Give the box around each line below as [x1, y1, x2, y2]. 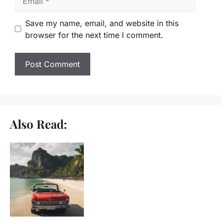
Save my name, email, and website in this [25, 18, 179, 28]
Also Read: [10, 115, 67, 132]
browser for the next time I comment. [25, 30, 163, 40]
